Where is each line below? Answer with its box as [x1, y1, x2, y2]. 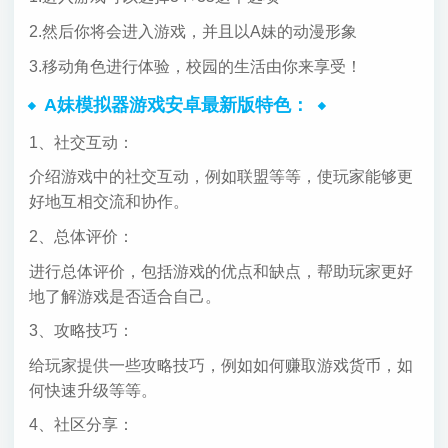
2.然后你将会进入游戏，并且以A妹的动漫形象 [28, 22, 357, 40]
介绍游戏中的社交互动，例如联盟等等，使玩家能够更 [28, 168, 413, 186]
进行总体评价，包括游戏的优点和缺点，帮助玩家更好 [28, 262, 413, 280]
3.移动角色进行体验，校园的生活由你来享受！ [28, 57, 362, 75]
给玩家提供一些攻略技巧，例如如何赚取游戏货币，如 [28, 356, 413, 374]
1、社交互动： [28, 133, 134, 151]
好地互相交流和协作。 [28, 193, 189, 211]
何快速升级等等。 [28, 381, 157, 399]
